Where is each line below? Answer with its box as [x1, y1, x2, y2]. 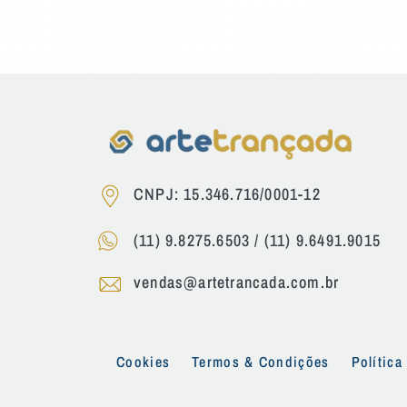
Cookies [116, 352, 171, 372]
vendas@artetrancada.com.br [134, 270, 340, 293]
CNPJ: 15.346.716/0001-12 [134, 182, 321, 205]
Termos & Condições [192, 352, 330, 372]
